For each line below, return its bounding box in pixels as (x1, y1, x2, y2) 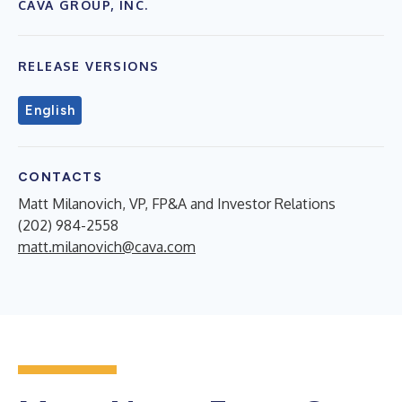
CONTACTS (18, 169, 103, 185)
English (25, 101, 75, 118)
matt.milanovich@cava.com (18, 237, 196, 256)
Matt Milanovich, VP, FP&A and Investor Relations (18, 194, 336, 213)
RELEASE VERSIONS (18, 57, 160, 74)
